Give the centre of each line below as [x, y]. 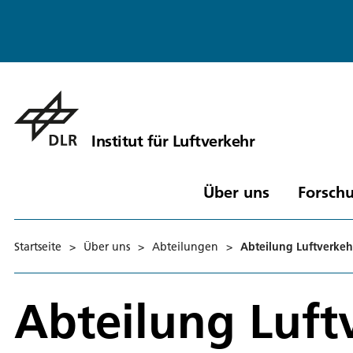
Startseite [38, 246]
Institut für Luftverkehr [173, 140]
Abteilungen [185, 246]
